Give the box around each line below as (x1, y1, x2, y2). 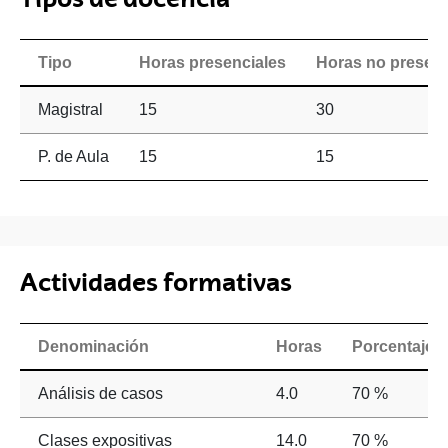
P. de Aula (37, 148, 109, 166)
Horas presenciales (139, 54, 286, 72)
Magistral (37, 101, 103, 119)
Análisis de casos (37, 385, 163, 403)
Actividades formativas (20, 267, 292, 298)
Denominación (37, 338, 149, 356)
